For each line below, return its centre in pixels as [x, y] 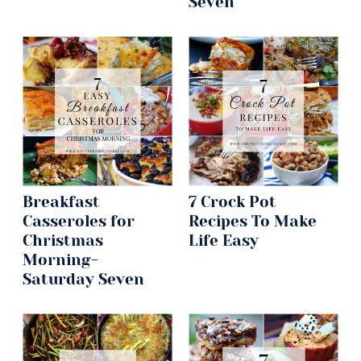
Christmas [63, 241]
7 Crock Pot [232, 202]
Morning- [60, 260]
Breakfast [61, 202]
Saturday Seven [83, 280]
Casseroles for [79, 222]
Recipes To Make [253, 222]
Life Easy [224, 241]
